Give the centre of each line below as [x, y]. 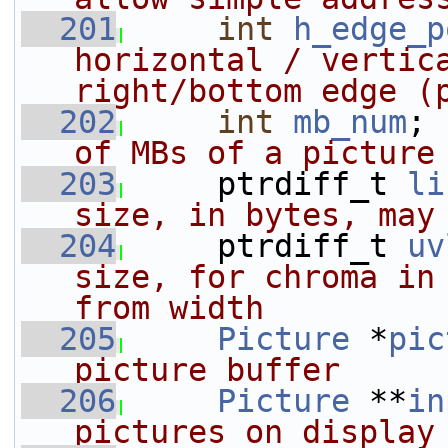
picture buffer [207, 370]
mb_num [350, 122]
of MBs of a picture [254, 153]
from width [169, 308]
